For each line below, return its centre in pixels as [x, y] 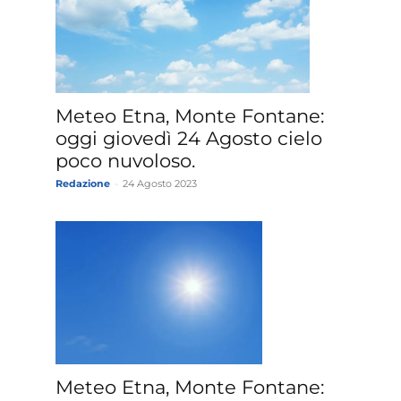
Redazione [83, 184]
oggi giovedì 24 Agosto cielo [189, 139]
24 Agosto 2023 [160, 184]
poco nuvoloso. [125, 161]
